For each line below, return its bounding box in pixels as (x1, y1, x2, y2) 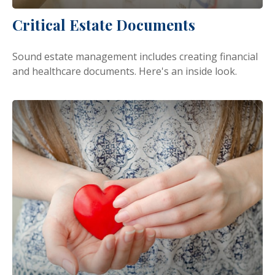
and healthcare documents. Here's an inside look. (12, 64, 237, 78)
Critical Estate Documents (12, 14, 195, 34)
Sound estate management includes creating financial (12, 49, 258, 63)
